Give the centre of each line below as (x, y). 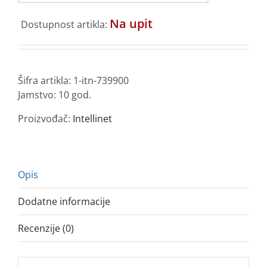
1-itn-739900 (101, 81)
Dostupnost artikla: (65, 25)
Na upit (131, 24)
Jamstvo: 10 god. (55, 95)
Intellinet (92, 119)
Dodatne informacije (64, 202)
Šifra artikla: (46, 81)
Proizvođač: (44, 119)
